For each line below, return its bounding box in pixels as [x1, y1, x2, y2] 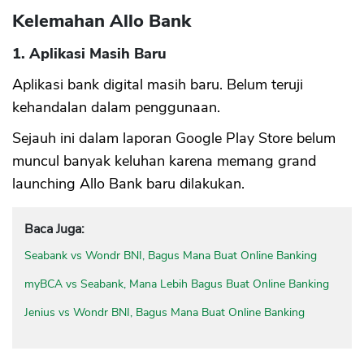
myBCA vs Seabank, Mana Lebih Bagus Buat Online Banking [24, 275, 329, 292]
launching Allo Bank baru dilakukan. [12, 173, 245, 193]
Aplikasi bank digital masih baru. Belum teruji [12, 74, 303, 94]
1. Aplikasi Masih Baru [12, 43, 167, 63]
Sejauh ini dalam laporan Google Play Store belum [12, 128, 336, 148]
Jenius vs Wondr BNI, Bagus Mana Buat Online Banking [24, 304, 305, 320]
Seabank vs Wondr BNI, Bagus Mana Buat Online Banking [24, 247, 317, 263]
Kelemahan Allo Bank [12, 8, 191, 33]
